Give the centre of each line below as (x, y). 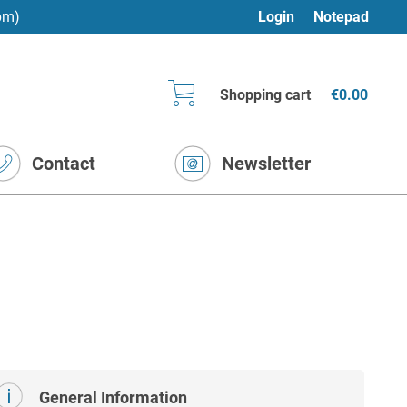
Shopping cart (265, 95)
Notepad (341, 17)
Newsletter (266, 164)
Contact (63, 164)
